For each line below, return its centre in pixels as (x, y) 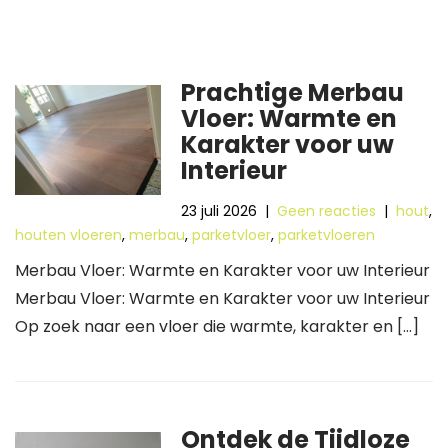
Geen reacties (327, 211)
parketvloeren (326, 235)
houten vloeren (68, 235)
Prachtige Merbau (293, 92)
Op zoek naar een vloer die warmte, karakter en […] (217, 326)
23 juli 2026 (219, 211)
